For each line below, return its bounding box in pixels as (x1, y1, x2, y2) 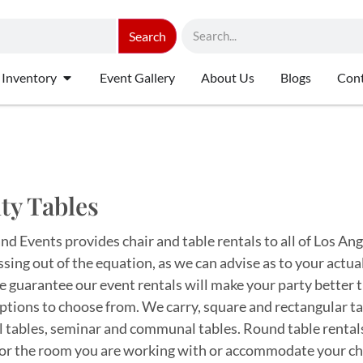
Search (128, 28, 166, 44)
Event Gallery (100, 70, 175, 86)
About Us (201, 70, 254, 86)
